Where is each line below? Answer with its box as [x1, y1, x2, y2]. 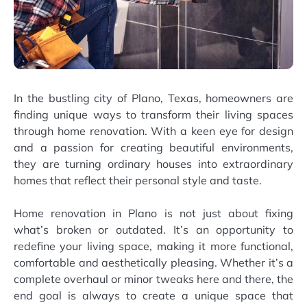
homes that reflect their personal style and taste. [14, 173, 262, 187]
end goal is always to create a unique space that [14, 288, 293, 302]
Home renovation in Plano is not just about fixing [14, 206, 293, 220]
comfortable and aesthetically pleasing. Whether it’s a [14, 256, 293, 269]
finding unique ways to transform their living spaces [14, 107, 293, 121]
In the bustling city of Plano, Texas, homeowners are [14, 90, 293, 105]
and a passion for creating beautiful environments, [14, 140, 293, 154]
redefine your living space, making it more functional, [14, 239, 293, 253]
